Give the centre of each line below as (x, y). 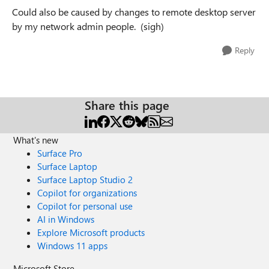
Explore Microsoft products (91, 232)
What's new (36, 140)
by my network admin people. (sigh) (88, 26)
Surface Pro (60, 153)
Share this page (127, 105)
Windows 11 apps (73, 246)
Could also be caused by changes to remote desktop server (134, 12)
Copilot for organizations (87, 193)
